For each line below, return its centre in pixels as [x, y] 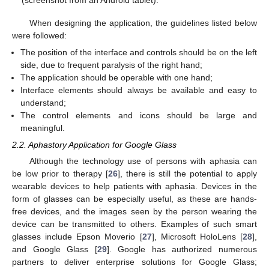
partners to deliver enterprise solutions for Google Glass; [134, 262]
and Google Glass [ [55, 249]
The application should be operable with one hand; [117, 77]
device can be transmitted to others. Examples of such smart [134, 224]
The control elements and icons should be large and [139, 115]
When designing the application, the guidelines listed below [143, 23]
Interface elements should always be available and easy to [139, 90]
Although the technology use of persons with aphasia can [143, 161]
